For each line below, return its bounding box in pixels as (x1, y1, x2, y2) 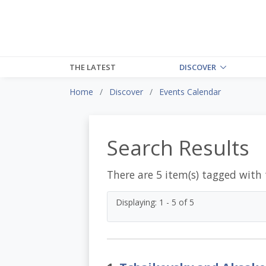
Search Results (106, 133, 249, 161)
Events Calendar (159, 85, 221, 97)
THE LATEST (69, 61, 116, 72)
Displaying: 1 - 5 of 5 (115, 196, 194, 208)
